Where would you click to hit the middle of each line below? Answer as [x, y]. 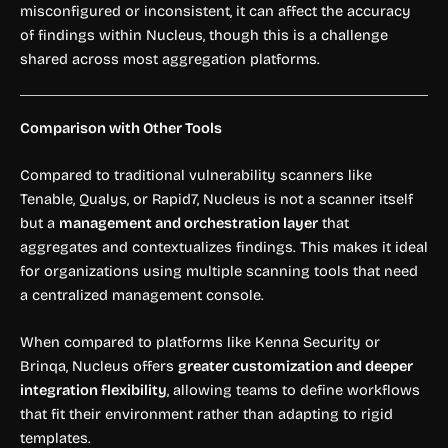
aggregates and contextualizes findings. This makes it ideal [224, 246]
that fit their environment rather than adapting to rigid [206, 414]
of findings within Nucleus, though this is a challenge [204, 35]
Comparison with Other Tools [121, 127]
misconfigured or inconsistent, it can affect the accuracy [215, 11]
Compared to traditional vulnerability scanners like [196, 174]
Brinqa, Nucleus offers [99, 366]
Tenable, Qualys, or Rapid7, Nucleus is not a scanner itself [216, 198]
